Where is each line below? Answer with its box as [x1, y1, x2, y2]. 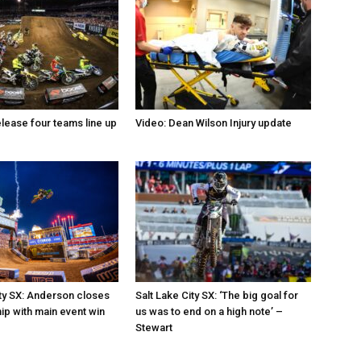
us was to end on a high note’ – [135, 305, 283, 317]
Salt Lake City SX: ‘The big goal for [135, 289, 298, 301]
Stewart [135, 322, 172, 334]
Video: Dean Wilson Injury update [135, 117, 292, 129]
